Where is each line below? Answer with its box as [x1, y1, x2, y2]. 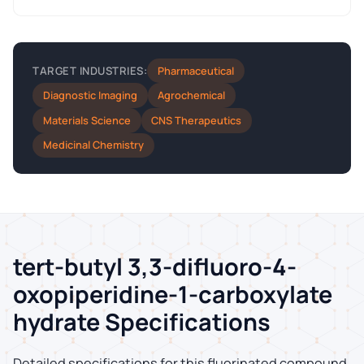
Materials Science [42, 112, 131, 128]
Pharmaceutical [157, 63, 234, 78]
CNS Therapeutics [151, 112, 242, 128]
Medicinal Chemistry [42, 137, 144, 153]
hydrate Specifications [13, 305, 271, 339]
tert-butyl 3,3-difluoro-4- [13, 250, 297, 284]
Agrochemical [158, 88, 226, 103]
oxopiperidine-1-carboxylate [13, 278, 332, 311]
